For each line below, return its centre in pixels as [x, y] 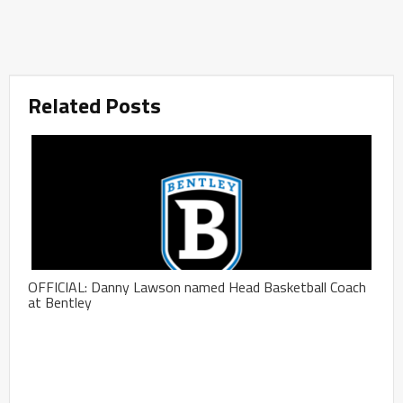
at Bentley [60, 302]
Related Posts [94, 105]
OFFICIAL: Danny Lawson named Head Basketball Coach [197, 287]
